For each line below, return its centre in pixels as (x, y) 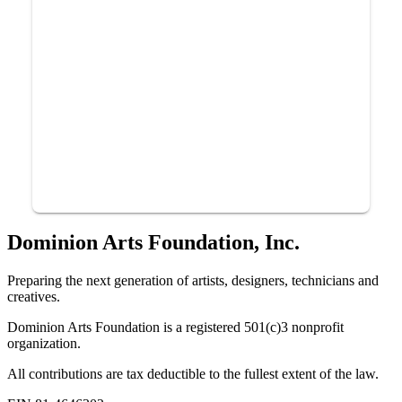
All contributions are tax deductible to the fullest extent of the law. (193, 373)
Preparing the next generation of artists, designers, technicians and (193, 280)
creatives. (34, 296)
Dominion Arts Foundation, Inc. (153, 242)
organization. (44, 343)
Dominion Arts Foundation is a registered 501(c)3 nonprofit (175, 327)
